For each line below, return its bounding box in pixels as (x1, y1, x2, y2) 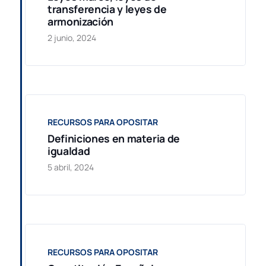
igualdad (47, 144, 90, 159)
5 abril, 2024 (47, 161, 94, 173)
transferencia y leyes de (47, 1, 167, 16)
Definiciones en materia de (47, 131, 180, 146)
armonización (47, 14, 113, 28)
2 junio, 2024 (47, 31, 97, 43)
